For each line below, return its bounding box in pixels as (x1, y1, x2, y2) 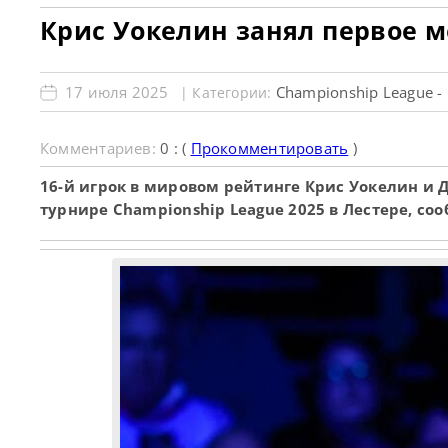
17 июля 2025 (65, 82, 169, 102)
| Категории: (180, 83, 276, 102)
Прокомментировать (190, 138, 349, 158)
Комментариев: (40, 138, 161, 158)
